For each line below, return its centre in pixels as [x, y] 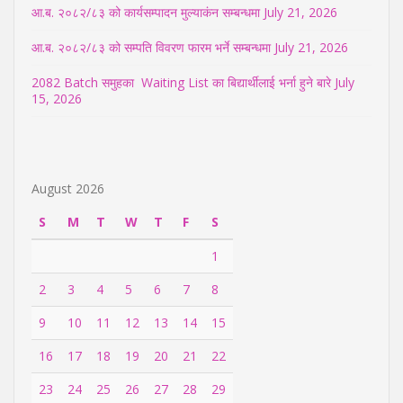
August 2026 [68, 188]
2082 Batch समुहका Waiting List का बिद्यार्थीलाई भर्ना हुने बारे [181, 82]
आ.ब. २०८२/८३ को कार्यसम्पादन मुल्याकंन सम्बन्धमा [146, 12]
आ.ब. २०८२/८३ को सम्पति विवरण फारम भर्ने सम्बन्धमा [151, 47]
